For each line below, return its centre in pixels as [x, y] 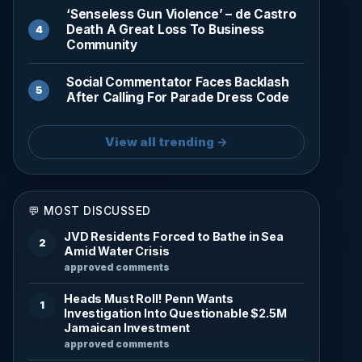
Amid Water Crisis [117, 250]
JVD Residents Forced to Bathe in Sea [174, 236]
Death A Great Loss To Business [166, 29]
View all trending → [166, 142]
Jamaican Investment [127, 327]
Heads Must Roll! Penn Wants [149, 298]
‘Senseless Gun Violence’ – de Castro [181, 14]
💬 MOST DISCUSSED [90, 210]
